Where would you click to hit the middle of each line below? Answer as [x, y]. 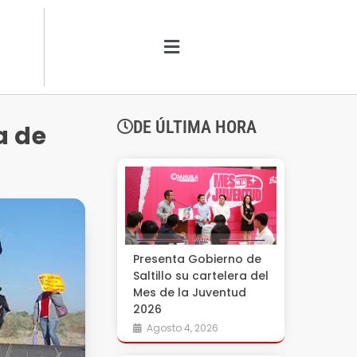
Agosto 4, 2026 [182, 328]
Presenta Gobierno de [197, 259]
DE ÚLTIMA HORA [194, 127]
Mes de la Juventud [189, 292]
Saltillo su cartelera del [200, 276]
